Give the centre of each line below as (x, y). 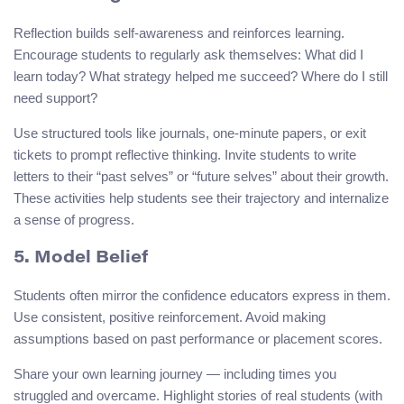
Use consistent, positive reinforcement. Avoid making (170, 317)
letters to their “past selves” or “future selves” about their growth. (201, 177)
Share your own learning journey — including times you (175, 374)
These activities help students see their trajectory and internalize (201, 198)
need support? (55, 98)
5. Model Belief (81, 258)
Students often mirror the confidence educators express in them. (202, 296)
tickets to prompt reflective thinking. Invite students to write (185, 155)
